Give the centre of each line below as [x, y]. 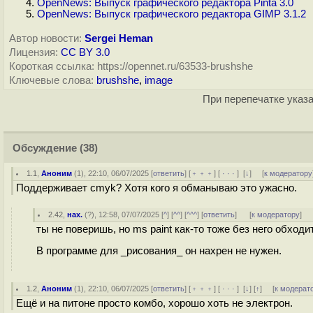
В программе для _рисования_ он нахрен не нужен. [159, 250]
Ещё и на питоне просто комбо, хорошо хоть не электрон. [154, 303]
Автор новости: [45, 38]
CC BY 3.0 [85, 52]
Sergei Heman [119, 38]
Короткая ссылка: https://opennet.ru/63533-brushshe [131, 66]
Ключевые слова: [51, 80]
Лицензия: [34, 52]
